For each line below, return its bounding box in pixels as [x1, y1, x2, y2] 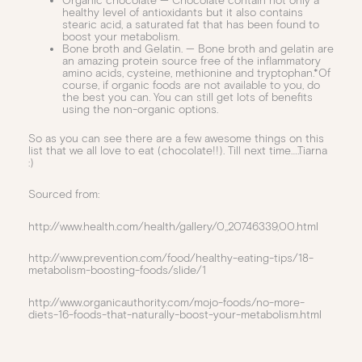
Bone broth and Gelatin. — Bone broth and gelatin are [62, 41, 334, 56]
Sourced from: [28, 187, 99, 201]
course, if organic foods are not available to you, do [62, 78, 320, 92]
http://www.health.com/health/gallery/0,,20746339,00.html [28, 219, 318, 234]
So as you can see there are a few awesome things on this [28, 131, 324, 145]
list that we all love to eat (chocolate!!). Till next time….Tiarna [28, 143, 327, 158]
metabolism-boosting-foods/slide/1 [28, 263, 206, 277]
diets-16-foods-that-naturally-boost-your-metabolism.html [28, 307, 322, 322]
